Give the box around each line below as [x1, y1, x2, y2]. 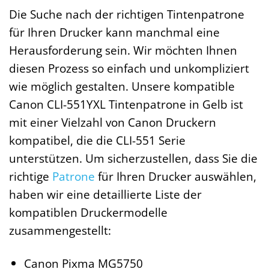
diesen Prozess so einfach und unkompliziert [9, 59, 249, 76]
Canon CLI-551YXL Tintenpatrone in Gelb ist [9, 95, 243, 112]
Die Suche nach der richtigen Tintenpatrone [9, 5, 244, 22]
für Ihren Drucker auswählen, [95, 168, 256, 184]
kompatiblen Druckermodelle [9, 204, 168, 220]
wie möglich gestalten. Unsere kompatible [9, 77, 235, 94]
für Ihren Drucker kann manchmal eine [9, 23, 220, 40]
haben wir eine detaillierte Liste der [9, 186, 202, 202]
